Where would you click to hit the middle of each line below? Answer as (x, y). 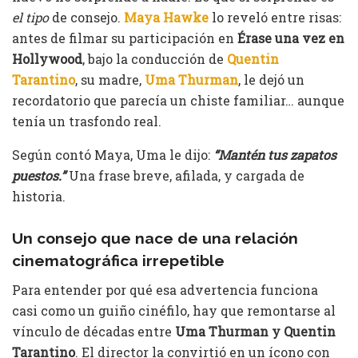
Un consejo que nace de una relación (155, 239)
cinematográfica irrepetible (118, 261)
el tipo (30, 17)
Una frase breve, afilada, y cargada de (185, 175)
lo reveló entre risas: (275, 17)
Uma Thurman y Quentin (255, 331)
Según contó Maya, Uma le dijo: (113, 154)
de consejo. (86, 17)
